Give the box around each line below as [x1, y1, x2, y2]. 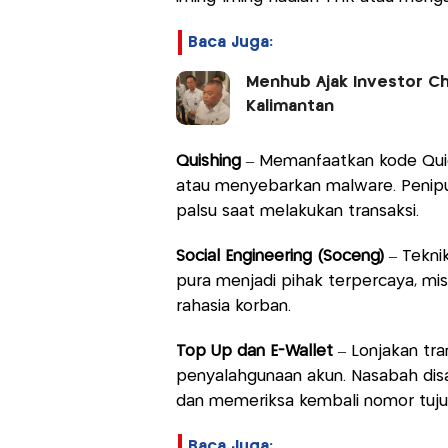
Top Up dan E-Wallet [175, 343, 333, 359]
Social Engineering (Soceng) [175, 248, 389, 264]
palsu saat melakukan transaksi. [175, 203, 419, 219]
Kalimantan [245, 98, 334, 114]
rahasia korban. [175, 298, 291, 314]
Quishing [175, 153, 241, 169]
